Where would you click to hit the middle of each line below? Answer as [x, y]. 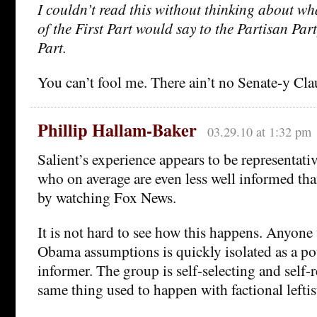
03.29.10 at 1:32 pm [259, 132]
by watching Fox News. [107, 197]
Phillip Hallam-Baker [117, 130]
